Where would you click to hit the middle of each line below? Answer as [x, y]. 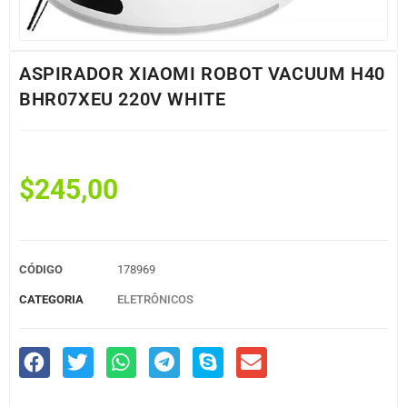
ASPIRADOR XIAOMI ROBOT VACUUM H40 [202, 74]
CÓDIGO [41, 269]
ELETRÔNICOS [155, 299]
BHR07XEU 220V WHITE [123, 99]
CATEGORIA [51, 299]
